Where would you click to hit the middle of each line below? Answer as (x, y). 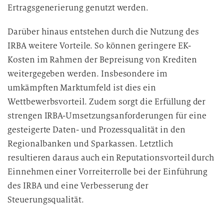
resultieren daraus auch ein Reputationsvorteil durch (111, 158)
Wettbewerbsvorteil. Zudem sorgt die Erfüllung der (107, 102)
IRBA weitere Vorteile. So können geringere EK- (99, 46)
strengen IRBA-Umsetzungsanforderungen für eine (107, 116)
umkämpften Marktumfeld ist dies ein (82, 88)
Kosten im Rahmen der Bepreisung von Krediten (102, 60)
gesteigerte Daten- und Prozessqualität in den (96, 130)
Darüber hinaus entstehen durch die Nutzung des (103, 32)
